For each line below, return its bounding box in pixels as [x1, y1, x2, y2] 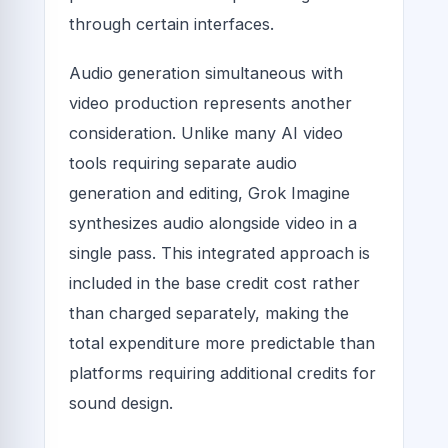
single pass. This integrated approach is [69, 243, 370, 264]
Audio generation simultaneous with [69, 63, 343, 84]
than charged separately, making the [69, 303, 349, 324]
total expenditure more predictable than [69, 333, 375, 354]
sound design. [69, 393, 173, 414]
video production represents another [69, 93, 352, 114]
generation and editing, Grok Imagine [69, 183, 350, 204]
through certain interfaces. [69, 14, 274, 35]
